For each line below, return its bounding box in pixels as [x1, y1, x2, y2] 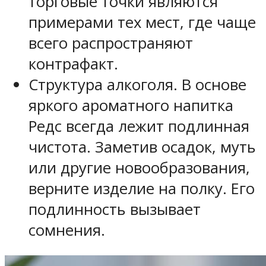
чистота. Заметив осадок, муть [28, 136, 256, 157]
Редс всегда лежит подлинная [28, 115, 249, 137]
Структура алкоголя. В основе [28, 74, 246, 95]
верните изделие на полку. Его [28, 178, 255, 199]
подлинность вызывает [28, 198, 201, 220]
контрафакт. [28, 53, 118, 74]
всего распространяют [28, 32, 193, 53]
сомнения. [28, 219, 105, 240]
